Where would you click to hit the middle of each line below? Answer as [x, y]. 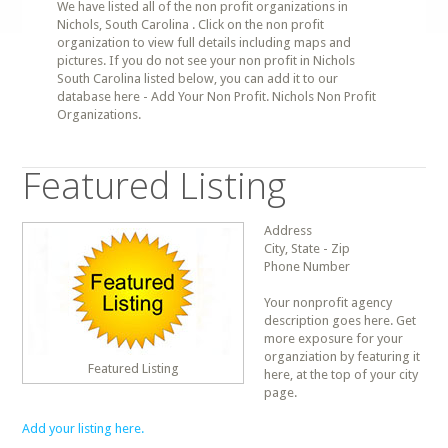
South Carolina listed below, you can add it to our [198, 78]
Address [288, 230]
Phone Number [307, 266]
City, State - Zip [307, 248]
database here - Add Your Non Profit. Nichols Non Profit [217, 96]
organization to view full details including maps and [204, 42]
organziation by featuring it [342, 356]
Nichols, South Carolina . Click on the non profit [191, 24]
